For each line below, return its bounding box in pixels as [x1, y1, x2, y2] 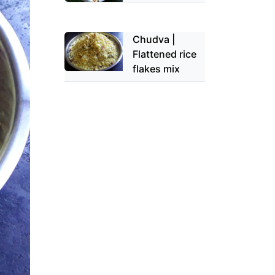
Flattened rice [133, 48, 197, 61]
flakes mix [133, 63, 180, 76]
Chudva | [133, 33, 176, 46]
